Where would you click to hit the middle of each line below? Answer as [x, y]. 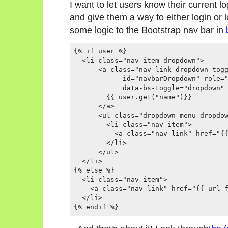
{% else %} [94, 170]
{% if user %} [100, 51]
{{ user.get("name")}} [133, 97]
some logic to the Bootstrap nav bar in [148, 30]
